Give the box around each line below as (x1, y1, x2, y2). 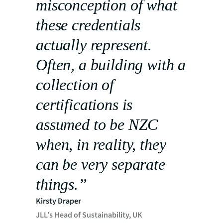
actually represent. (36, 35, 152, 54)
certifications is (36, 95, 133, 113)
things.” (36, 175, 87, 193)
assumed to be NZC (36, 115, 158, 133)
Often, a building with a (36, 55, 186, 74)
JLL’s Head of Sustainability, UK (36, 209, 142, 221)
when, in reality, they (36, 135, 166, 153)
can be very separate (36, 155, 165, 173)
